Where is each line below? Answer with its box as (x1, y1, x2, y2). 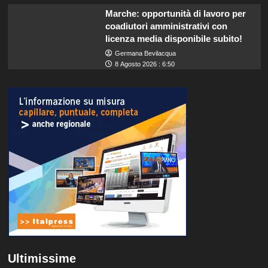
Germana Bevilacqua (114, 49, 176, 57)
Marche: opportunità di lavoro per (105, 8, 246, 19)
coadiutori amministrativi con (105, 20, 227, 31)
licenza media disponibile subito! (105, 33, 242, 44)
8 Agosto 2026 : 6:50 (114, 60, 175, 68)
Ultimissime (7, 251, 76, 265)
